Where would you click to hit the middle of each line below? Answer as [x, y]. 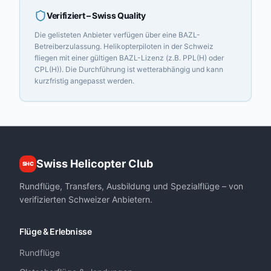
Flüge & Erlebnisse [56, 231]
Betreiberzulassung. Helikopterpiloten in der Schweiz [124, 46]
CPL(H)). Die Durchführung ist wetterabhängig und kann [129, 69]
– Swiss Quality [115, 15]
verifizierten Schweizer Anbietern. [86, 199]
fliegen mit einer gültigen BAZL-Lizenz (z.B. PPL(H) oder [129, 58]
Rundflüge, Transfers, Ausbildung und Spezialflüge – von [131, 186]
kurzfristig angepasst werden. [84, 81]
